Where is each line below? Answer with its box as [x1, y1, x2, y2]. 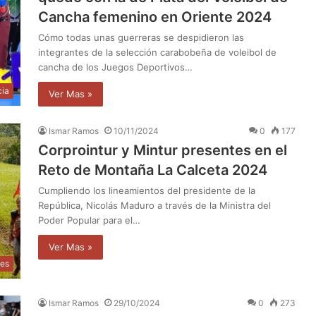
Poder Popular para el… [38, 214, 140, 226]
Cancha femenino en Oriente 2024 [38, 8, 272, 25]
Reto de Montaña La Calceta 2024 [38, 161, 267, 178]
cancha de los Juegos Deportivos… [38, 61, 193, 73]
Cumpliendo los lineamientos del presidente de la [38, 184, 255, 196]
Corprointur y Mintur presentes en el [38, 141, 287, 159]
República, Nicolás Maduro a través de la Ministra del [38, 199, 271, 211]
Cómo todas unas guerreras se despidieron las [38, 31, 244, 43]
